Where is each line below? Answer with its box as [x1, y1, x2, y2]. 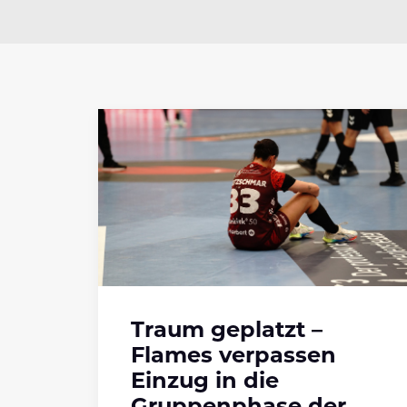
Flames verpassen [131, 346, 336, 369]
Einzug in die [131, 372, 279, 394]
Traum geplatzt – [131, 321, 323, 343]
